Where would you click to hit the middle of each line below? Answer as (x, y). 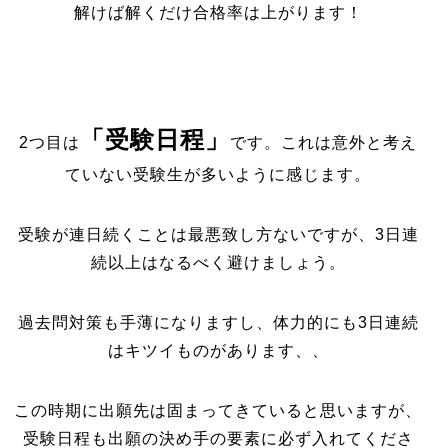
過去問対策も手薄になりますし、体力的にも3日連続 (218, 322)
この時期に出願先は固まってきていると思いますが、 (218, 410)
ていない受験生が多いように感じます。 (218, 174)
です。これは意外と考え (324, 142)
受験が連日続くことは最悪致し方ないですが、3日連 (218, 234)
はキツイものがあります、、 (218, 350)
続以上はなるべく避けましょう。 (218, 262)
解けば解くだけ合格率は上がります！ (218, 12)
